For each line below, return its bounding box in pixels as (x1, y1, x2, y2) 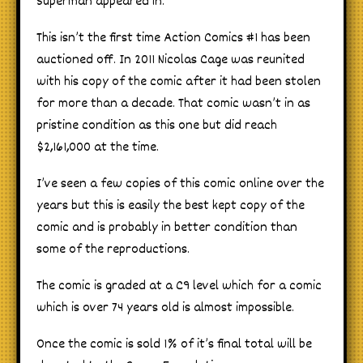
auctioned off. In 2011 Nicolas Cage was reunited (36, 50, 305, 71)
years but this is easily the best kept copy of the (36, 196, 305, 217)
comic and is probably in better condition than (36, 218, 297, 239)
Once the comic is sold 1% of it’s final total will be (36, 335, 312, 356)
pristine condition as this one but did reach (36, 116, 277, 137)
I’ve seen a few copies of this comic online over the (36, 174, 324, 195)
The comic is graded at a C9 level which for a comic (36, 276, 322, 297)
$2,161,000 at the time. (36, 138, 159, 159)
